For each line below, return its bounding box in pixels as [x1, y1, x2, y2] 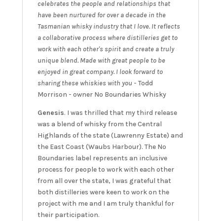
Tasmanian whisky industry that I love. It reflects [37, 22, 180, 31]
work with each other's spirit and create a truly [37, 45, 174, 54]
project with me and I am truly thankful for [37, 199, 174, 208]
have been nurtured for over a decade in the [37, 11, 166, 20]
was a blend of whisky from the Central [37, 120, 162, 129]
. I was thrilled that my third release [64, 109, 177, 117]
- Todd [132, 79, 153, 88]
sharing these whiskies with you [37, 79, 132, 88]
